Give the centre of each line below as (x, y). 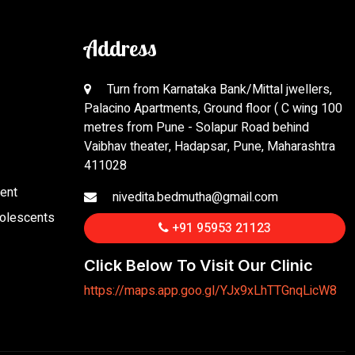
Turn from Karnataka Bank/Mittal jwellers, (218, 90)
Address (120, 48)
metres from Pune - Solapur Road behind (197, 128)
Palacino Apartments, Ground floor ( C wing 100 (213, 109)
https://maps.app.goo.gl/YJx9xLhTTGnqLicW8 (210, 291)
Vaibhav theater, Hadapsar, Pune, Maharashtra (210, 147)
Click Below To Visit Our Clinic (198, 266)
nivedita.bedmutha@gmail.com (195, 198)
